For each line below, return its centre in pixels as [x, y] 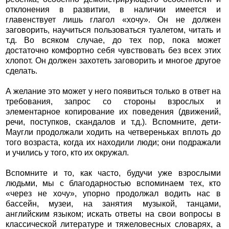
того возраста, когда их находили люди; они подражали [113, 143]
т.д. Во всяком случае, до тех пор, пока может [113, 40]
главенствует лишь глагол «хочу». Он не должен [113, 20]
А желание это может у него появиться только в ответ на [113, 91]
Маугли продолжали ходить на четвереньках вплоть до [113, 132]
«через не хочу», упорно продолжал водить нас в [113, 194]
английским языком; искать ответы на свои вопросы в [113, 214]
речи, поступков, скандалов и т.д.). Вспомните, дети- [113, 122]
